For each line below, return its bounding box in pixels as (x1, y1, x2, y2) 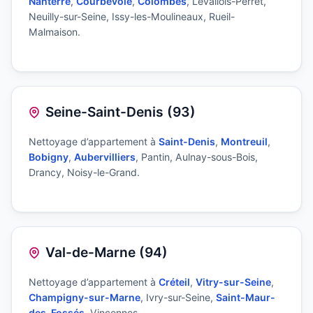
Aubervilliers (74, 151, 136, 163)
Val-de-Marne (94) (45, 244, 168, 261)
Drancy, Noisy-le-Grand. (29, 166, 140, 179)
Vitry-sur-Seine (196, 276, 271, 289)
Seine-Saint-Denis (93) (45, 103, 196, 121)
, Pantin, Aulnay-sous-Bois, (136, 151, 258, 163)
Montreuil (221, 136, 268, 148)
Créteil (159, 276, 190, 289)
